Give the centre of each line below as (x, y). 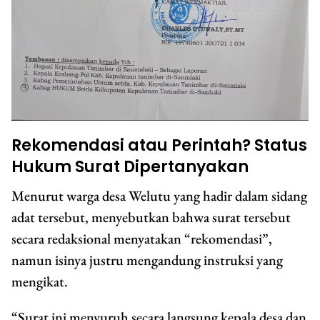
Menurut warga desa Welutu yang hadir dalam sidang (159, 196)
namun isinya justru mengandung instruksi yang (147, 260)
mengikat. (40, 282)
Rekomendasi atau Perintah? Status (159, 146)
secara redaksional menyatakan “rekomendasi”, (142, 239)
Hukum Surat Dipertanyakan (130, 167)
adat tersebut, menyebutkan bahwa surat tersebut (151, 217)
